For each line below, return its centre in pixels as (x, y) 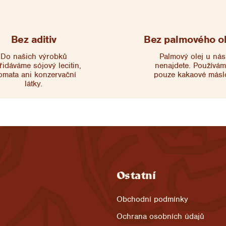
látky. (34, 84)
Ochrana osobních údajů (160, 217)
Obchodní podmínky (152, 200)
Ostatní (136, 177)
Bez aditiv (34, 40)
